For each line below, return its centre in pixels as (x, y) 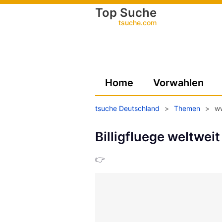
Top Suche (126, 13)
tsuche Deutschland (127, 108)
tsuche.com (138, 23)
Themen (187, 108)
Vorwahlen (178, 83)
